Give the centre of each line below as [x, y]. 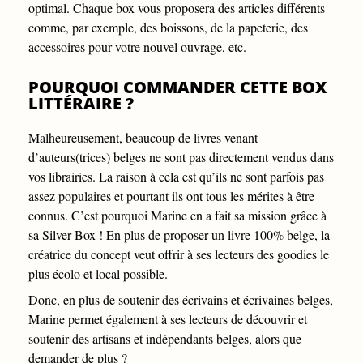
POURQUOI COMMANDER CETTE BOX [177, 87]
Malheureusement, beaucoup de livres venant [143, 137]
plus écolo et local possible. [98, 273]
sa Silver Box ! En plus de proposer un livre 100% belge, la [179, 234]
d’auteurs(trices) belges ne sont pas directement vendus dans [181, 156]
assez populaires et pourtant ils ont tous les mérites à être [171, 195]
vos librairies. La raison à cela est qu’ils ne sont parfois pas [176, 176]
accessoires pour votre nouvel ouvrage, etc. [137, 46]
